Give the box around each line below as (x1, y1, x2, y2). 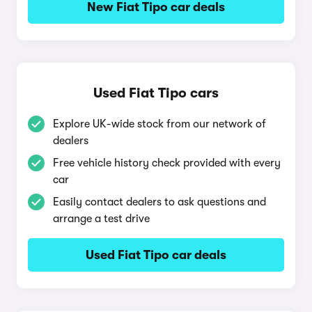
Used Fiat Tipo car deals (86, 248, 226, 262)
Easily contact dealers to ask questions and (53, 196, 266, 208)
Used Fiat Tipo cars (93, 85, 219, 101)
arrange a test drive (53, 212, 150, 225)
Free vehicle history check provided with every (53, 157, 281, 169)
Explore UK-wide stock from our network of (53, 118, 266, 130)
